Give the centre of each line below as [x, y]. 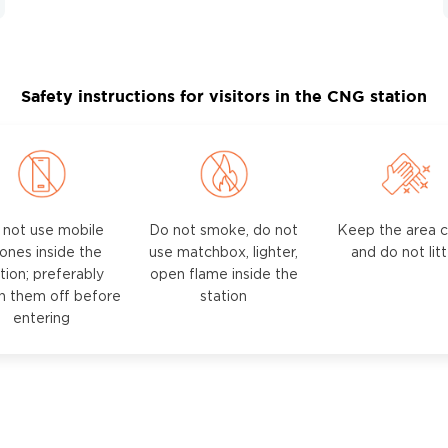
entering [42, 319]
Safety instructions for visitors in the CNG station [223, 96]
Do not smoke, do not [224, 231]
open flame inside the [223, 275]
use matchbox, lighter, [224, 253]
